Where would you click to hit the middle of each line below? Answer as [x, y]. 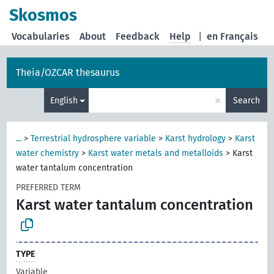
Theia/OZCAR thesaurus [68, 72]
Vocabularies [41, 36]
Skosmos [43, 15]
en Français [233, 36]
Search [246, 100]
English [64, 100]
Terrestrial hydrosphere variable [94, 139]
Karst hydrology [196, 139]
